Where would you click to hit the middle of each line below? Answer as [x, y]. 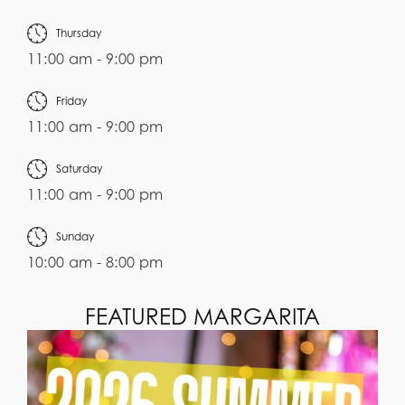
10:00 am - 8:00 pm [95, 263]
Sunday [75, 237]
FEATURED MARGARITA [202, 317]
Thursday [79, 33]
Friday [71, 101]
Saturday [79, 169]
